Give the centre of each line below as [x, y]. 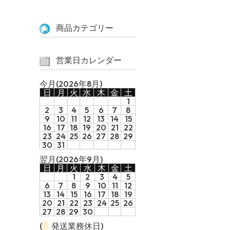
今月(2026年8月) [71, 83]
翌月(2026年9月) [71, 159]
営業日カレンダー [89, 60]
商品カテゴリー [84, 27]
